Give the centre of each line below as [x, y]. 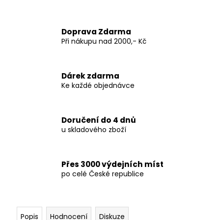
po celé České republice [103, 174]
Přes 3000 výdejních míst [112, 165]
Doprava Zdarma [96, 32]
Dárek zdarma [90, 76]
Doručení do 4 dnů [99, 120]
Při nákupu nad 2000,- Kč [104, 41]
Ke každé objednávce [98, 86]
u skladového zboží [94, 130]
